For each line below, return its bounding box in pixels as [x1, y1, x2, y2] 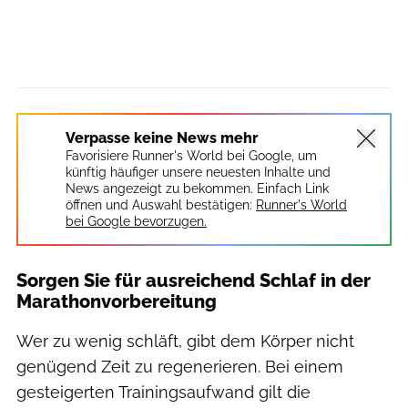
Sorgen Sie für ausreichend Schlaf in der [16, 269, 371, 291]
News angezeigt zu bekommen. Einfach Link [66, 180, 329, 196]
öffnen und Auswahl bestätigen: [66, 197, 252, 212]
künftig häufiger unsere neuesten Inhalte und [66, 164, 331, 179]
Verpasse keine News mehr [66, 128, 258, 147]
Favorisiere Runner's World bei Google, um [66, 148, 317, 163]
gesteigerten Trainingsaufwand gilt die [16, 382, 311, 402]
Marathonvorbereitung [16, 290, 217, 312]
